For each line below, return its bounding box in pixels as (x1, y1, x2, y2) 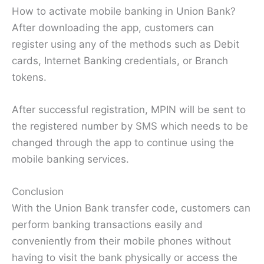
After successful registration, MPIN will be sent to (12, 103, 246, 115)
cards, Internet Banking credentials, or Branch (12, 54, 228, 67)
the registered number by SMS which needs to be (12, 120, 248, 132)
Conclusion (12, 186, 64, 197)
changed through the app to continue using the (12, 136, 234, 148)
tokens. (12, 71, 47, 83)
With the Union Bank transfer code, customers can (12, 202, 250, 214)
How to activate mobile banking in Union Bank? (12, 5, 236, 17)
